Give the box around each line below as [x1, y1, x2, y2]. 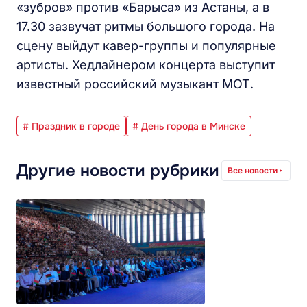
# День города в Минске [132, 120, 245, 132]
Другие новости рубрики [16, 160, 219, 181]
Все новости [228, 165, 278, 175]
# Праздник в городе [23, 120, 120, 132]
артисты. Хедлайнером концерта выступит [16, 58, 275, 72]
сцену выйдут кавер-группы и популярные [16, 38, 276, 53]
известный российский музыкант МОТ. [16, 77, 254, 91]
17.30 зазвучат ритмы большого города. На [16, 19, 275, 34]
